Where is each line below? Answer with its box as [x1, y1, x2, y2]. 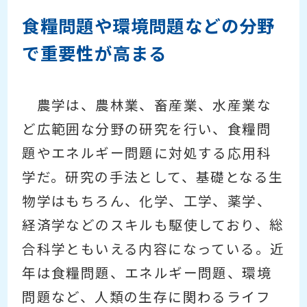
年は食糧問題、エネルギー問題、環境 [22, 265, 271, 282]
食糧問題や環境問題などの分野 [22, 15, 275, 36]
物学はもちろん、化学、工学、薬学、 [22, 193, 271, 210]
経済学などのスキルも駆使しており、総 [22, 217, 284, 234]
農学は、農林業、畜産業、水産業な [22, 97, 271, 114]
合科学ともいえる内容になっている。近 [22, 241, 285, 258]
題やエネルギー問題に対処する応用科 [22, 145, 271, 162]
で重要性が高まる [22, 42, 167, 64]
